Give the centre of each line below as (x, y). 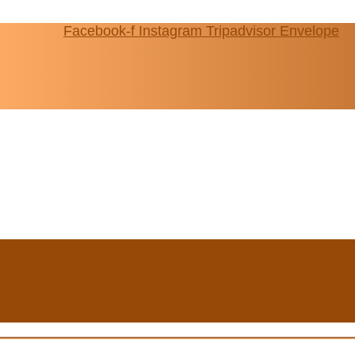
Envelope (309, 31)
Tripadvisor (241, 31)
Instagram (170, 31)
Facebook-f (99, 31)
